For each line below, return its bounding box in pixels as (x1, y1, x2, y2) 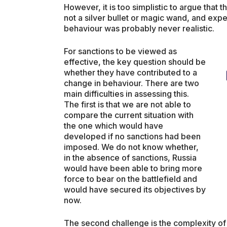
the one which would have (64, 121, 163, 131)
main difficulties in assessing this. (64, 89, 189, 99)
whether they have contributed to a (64, 67, 197, 78)
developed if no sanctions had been (64, 131, 201, 142)
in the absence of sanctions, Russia (64, 153, 197, 163)
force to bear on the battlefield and (64, 174, 197, 184)
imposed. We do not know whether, (64, 142, 199, 153)
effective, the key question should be (64, 57, 206, 67)
